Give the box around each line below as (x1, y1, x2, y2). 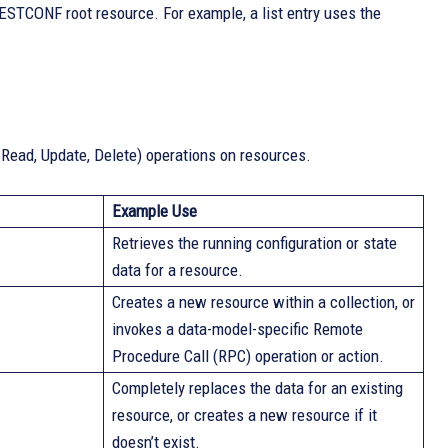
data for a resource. (112, 260, 243, 280)
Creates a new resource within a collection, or (112, 292, 415, 312)
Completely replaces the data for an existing (112, 378, 403, 398)
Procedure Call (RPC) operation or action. (112, 346, 384, 366)
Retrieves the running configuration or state (112, 233, 397, 253)
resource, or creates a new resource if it (112, 405, 377, 425)
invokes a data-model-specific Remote (112, 319, 363, 339)
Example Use (112, 201, 197, 221)
